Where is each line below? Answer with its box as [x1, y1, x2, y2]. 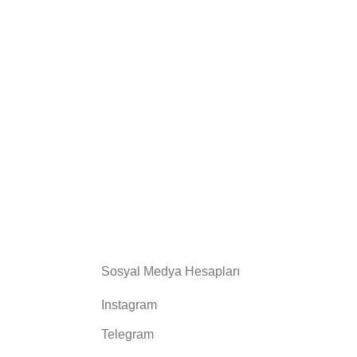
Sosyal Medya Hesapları [101, 265, 240, 279]
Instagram [101, 298, 157, 312]
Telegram [101, 328, 154, 342]
